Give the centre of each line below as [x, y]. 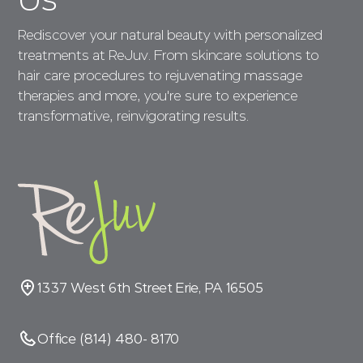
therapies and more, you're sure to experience [158, 96]
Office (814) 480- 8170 [109, 339]
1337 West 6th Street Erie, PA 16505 [151, 288]
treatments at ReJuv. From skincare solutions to [169, 56]
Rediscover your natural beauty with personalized [171, 36]
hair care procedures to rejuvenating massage [161, 76]
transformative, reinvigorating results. [134, 117]
